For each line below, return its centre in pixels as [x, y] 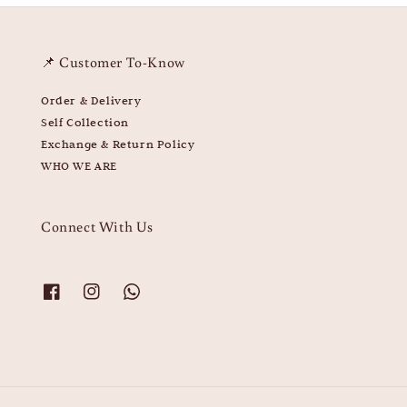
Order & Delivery [91, 99]
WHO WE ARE [79, 165]
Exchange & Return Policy [118, 143]
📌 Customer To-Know [113, 61]
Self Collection [85, 121]
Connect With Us [97, 226]
